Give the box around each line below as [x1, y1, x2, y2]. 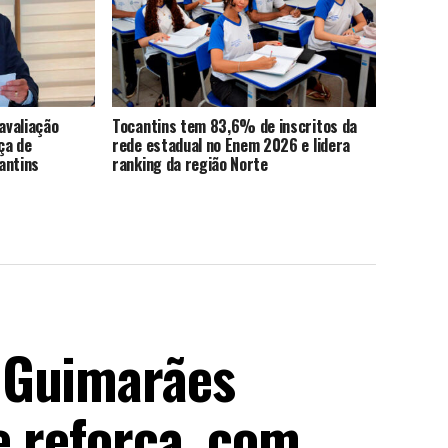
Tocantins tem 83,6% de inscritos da [112, 114, 357, 139]
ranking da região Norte [112, 152, 268, 177]
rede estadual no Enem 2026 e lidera [112, 133, 350, 158]
